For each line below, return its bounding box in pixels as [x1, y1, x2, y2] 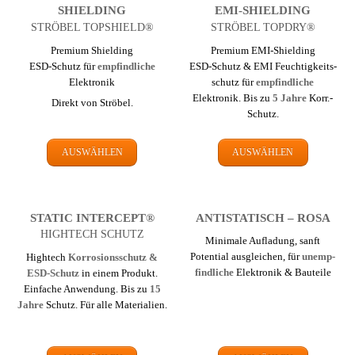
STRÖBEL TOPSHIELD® [30, 21, 154, 33]
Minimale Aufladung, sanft [205, 235, 321, 247]
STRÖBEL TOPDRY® [210, 21, 315, 33]
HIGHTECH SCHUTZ [40, 228, 144, 241]
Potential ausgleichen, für [190, 250, 303, 263]
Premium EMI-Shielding [210, 44, 315, 57]
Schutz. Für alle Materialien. [43, 299, 167, 311]
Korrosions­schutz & [68, 251, 158, 264]
